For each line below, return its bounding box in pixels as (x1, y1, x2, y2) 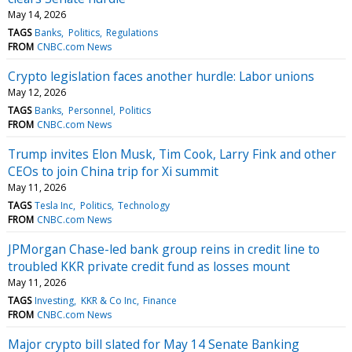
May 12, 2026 (8, 85, 66, 99)
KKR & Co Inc (80, 293, 137, 307)
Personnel (68, 103, 113, 117)
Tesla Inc (35, 198, 74, 212)
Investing (35, 293, 75, 307)
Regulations (105, 25, 158, 39)
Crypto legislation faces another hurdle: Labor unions (8, 67, 314, 85)
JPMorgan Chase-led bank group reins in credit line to (8, 240, 320, 258)
